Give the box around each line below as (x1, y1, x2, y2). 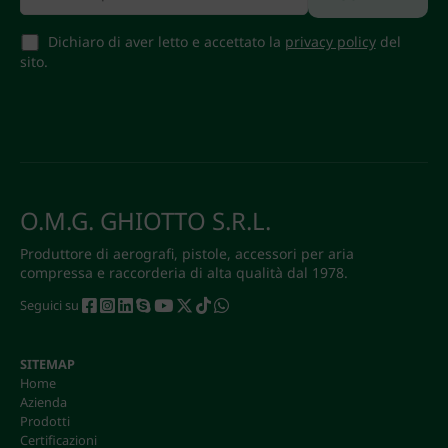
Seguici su (20, 296, 82, 315)
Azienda (20, 393, 67, 412)
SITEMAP (20, 355, 75, 374)
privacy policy (284, 32, 376, 52)
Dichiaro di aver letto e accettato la (47, 32, 285, 52)
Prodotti (20, 412, 70, 431)
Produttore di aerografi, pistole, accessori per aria (20, 244, 354, 264)
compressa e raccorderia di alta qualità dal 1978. (20, 263, 348, 283)
